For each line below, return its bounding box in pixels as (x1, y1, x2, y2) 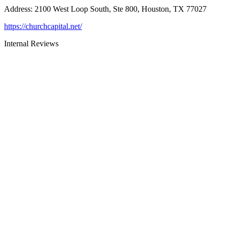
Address (4, 5, 31, 14)
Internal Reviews (4, 39, 59, 48)
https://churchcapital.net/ (4, 22, 82, 31)
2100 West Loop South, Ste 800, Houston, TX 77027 (35, 5, 207, 14)
